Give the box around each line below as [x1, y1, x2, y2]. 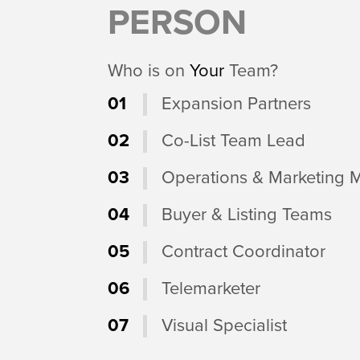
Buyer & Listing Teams [161, 204, 332, 226]
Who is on [108, 60, 190, 82]
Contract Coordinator [161, 241, 325, 263]
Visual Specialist [161, 315, 287, 337]
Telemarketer [161, 278, 260, 300]
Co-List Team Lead [161, 130, 305, 152]
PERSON [108, 2, 247, 45]
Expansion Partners [161, 93, 311, 115]
